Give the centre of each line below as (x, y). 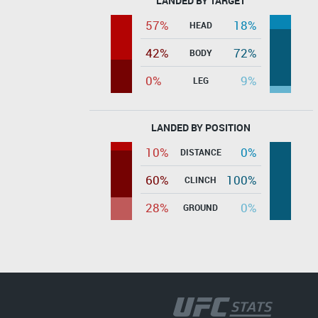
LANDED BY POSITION (201, 127)
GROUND (201, 207)
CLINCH (201, 179)
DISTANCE (201, 152)
